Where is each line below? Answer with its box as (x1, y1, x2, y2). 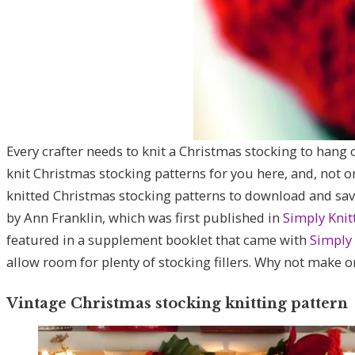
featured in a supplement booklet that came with (6, 231, 310, 250)
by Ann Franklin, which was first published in (6, 208, 283, 227)
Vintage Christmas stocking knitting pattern (6, 295, 348, 313)
